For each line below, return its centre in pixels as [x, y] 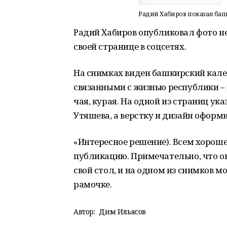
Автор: [84, 212]
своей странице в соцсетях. [130, 46]
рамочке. [93, 184]
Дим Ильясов [122, 212]
